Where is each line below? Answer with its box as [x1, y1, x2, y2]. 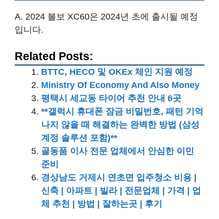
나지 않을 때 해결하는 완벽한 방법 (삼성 [41, 120, 199, 130]
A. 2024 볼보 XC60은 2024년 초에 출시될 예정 [15, 12, 198, 22]
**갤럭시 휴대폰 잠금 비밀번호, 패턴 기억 [41, 107, 203, 117]
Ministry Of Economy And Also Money [41, 80, 199, 90]
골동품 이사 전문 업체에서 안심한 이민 [41, 146, 194, 156]
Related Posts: [15, 50, 93, 63]
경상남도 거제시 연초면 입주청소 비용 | [41, 173, 197, 183]
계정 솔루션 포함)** [41, 133, 117, 143]
